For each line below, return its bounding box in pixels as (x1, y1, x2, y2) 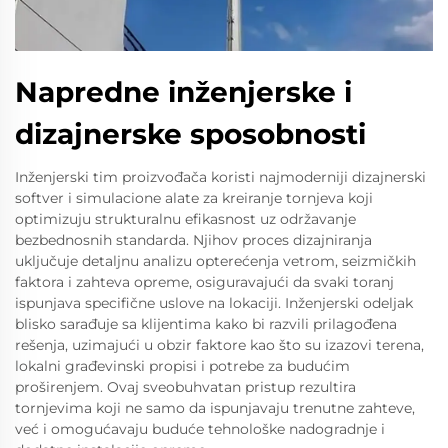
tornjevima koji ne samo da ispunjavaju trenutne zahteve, (15, 399, 415, 417)
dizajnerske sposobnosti (15, 117, 366, 151)
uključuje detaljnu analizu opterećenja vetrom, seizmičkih (15, 252, 416, 270)
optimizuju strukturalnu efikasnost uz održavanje (15, 210, 356, 228)
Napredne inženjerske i (15, 75, 352, 109)
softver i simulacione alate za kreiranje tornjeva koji (15, 189, 373, 207)
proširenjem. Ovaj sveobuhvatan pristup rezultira (15, 378, 356, 396)
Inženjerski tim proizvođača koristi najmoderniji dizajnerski (15, 168, 426, 186)
